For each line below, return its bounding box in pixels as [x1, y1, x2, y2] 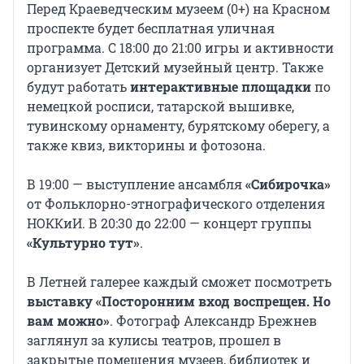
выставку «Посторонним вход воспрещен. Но [27, 292, 331, 310]
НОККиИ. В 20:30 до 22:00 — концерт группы [27, 214, 312, 232]
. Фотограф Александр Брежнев [110, 312, 317, 330]
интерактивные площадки [130, 78, 311, 96]
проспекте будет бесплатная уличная [27, 19, 275, 37]
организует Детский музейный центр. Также [27, 58, 323, 76]
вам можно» [27, 312, 110, 330]
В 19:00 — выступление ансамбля [27, 175, 245, 193]
